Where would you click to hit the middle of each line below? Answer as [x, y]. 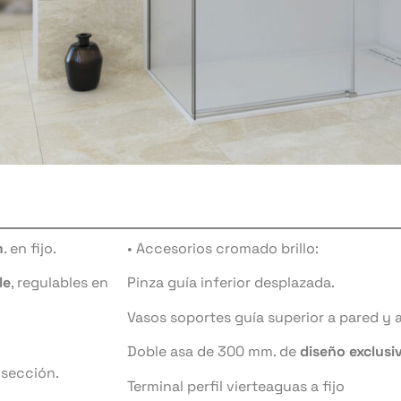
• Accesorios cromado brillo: [223, 248]
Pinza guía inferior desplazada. [231, 283]
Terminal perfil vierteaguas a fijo [236, 386]
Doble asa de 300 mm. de [212, 352]
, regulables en [60, 283]
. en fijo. [30, 248]
